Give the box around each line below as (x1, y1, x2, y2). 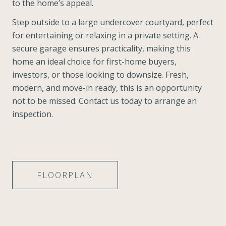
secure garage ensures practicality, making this (12, 42, 191, 54)
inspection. (12, 108, 53, 120)
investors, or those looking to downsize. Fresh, (12, 69, 189, 80)
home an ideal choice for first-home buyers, (12, 55, 177, 67)
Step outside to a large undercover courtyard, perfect (12, 16, 213, 28)
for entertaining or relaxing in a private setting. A (12, 29, 198, 41)
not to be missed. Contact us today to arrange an (12, 95, 197, 106)
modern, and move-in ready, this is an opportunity (12, 82, 202, 93)
